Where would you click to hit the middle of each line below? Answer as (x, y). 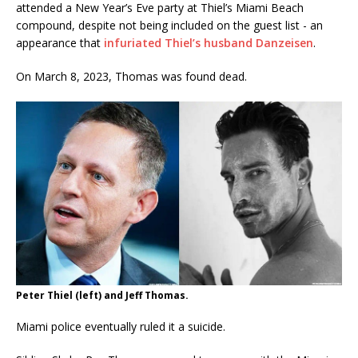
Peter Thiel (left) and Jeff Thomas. (102, 295)
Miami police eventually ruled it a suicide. (121, 326)
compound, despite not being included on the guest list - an (169, 26)
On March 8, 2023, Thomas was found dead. (131, 77)
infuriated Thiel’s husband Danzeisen (209, 43)
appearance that (60, 43)
